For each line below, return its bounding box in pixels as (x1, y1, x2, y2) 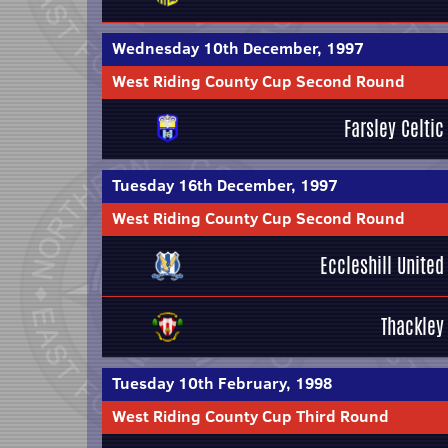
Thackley (381, 312, 444, 341)
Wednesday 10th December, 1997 (112, 37, 364, 59)
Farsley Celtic (344, 114, 444, 143)
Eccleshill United (320, 251, 444, 280)
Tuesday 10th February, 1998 (112, 372, 332, 394)
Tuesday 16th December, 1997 (112, 174, 338, 196)
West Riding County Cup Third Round (112, 405, 389, 427)
